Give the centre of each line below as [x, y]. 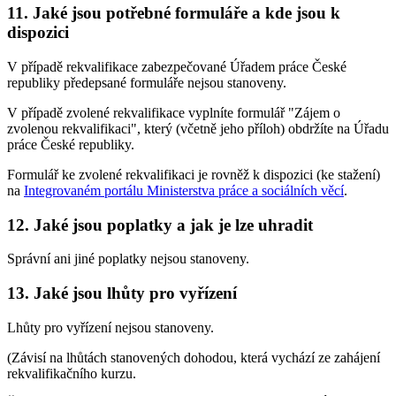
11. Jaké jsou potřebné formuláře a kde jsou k [174, 13]
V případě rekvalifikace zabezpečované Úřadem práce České [177, 66]
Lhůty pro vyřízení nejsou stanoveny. [110, 327]
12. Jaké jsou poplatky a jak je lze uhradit [160, 225]
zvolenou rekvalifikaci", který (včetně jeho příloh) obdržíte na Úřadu [198, 128]
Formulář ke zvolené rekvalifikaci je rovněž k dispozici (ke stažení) [194, 174]
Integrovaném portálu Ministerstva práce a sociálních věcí [184, 190]
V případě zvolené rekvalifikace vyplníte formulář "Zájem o [174, 112]
